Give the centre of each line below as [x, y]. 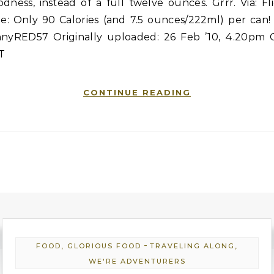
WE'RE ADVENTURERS [137, 261]
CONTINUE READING [137, 92]
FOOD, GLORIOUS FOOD [89, 246]
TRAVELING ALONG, [194, 246]
